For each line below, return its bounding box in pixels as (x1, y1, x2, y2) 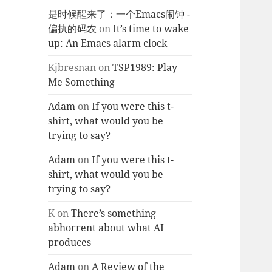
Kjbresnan (48, 61, 97, 75)
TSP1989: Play (112, 61, 178, 75)
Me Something (48, 75, 115, 89)
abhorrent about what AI (48, 221, 165, 235)
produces (48, 236, 92, 250)
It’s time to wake (113, 22, 189, 36)
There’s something (71, 206, 157, 220)
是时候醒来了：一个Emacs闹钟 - (48, 7, 191, 21)
